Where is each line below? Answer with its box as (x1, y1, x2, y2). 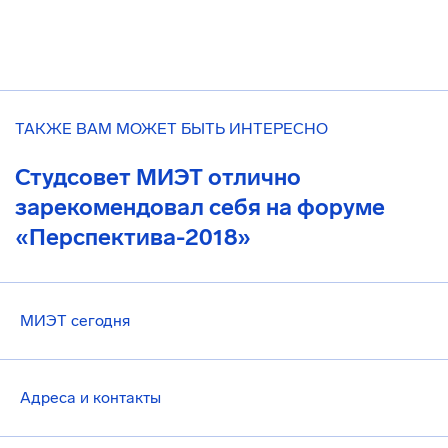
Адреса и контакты (20, 388, 161, 407)
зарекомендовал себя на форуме (15, 193, 385, 221)
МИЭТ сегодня (20, 311, 130, 330)
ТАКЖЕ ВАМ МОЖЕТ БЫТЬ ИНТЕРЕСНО (15, 119, 328, 138)
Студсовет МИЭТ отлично (15, 163, 301, 191)
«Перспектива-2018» (15, 223, 251, 251)
